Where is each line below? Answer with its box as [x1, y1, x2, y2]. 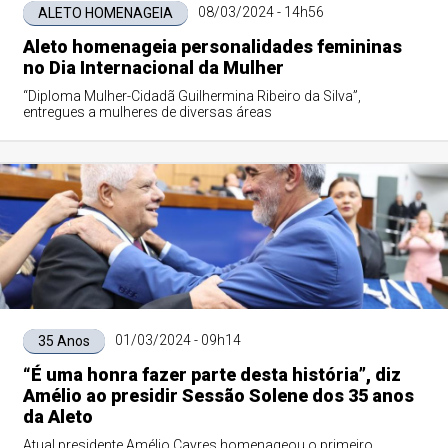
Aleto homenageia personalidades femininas [22, 36, 402, 57]
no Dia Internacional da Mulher [22, 57, 284, 78]
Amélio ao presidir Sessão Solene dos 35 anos [22, 385, 414, 406]
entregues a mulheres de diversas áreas [22, 104, 272, 120]
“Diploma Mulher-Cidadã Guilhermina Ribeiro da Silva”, [22, 88, 361, 104]
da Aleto [22, 406, 93, 427]
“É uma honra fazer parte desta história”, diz [22, 364, 401, 385]
